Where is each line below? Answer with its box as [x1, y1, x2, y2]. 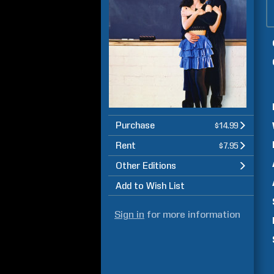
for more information [144, 209, 240, 220]
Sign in [114, 209, 144, 220]
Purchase [116, 120, 155, 131]
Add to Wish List [116, 180, 185, 191]
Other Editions [116, 160, 176, 171]
